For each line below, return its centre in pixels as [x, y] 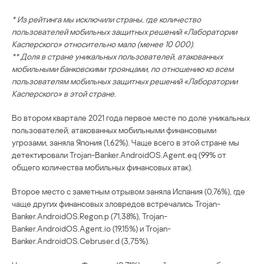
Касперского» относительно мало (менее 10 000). [103, 44]
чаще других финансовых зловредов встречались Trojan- [116, 204]
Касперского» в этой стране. [64, 94]
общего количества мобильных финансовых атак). [102, 167]
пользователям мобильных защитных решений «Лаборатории [125, 81]
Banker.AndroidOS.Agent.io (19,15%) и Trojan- [91, 229]
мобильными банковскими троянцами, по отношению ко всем [123, 69]
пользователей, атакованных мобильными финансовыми [114, 130]
